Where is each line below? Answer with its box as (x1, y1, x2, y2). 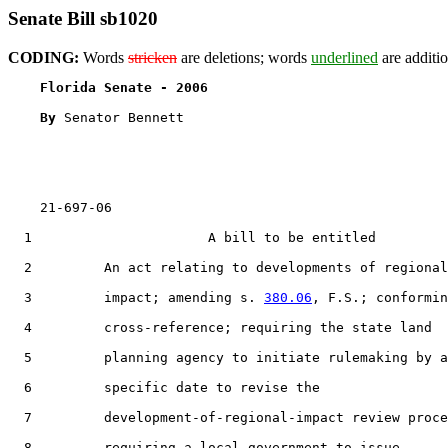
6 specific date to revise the (8, 379, 320, 395)
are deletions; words (177, 48, 311, 66)
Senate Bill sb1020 (8, 8, 158, 29)
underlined (311, 48, 378, 66)
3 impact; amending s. (8, 289, 264, 305)
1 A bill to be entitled (8, 229, 376, 245)
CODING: (8, 48, 79, 66)
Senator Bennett (64, 109, 184, 125)
